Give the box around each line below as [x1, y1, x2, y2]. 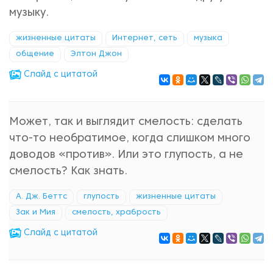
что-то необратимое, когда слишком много [9, 133, 250, 144]
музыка [194, 35, 222, 42]
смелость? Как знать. [9, 166, 127, 177]
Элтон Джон [71, 51, 122, 58]
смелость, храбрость [72, 209, 161, 216]
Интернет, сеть [112, 35, 177, 42]
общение [16, 51, 54, 58]
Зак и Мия [16, 209, 55, 216]
